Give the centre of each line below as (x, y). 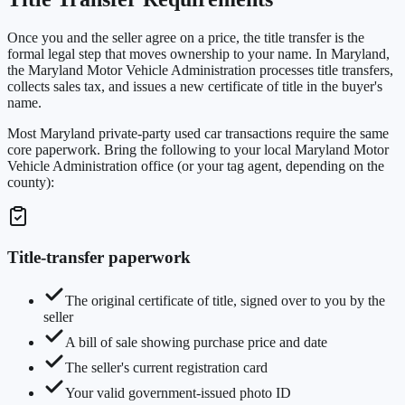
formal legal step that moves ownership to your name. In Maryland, (198, 54)
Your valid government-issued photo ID (178, 393)
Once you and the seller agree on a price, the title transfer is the (186, 38)
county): (31, 182)
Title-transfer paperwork (99, 257)
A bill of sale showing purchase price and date (196, 343)
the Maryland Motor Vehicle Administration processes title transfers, (200, 70)
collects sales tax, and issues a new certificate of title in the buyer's (195, 86)
